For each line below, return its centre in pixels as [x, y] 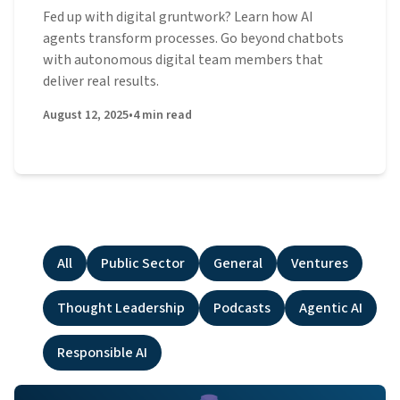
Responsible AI [102, 353]
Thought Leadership [121, 308]
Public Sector [143, 263]
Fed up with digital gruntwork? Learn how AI [178, 17]
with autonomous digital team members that [183, 60]
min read [167, 115]
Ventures [320, 263]
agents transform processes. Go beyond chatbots [193, 38]
